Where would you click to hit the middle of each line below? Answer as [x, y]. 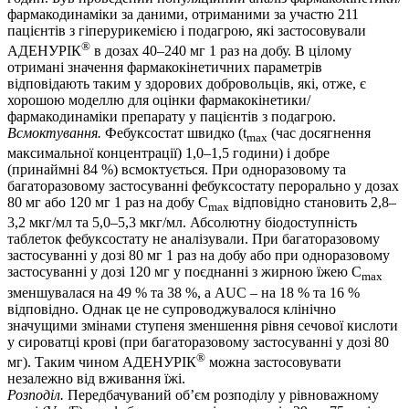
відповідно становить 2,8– [313, 203]
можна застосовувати [273, 362]
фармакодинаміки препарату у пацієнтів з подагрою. [172, 116]
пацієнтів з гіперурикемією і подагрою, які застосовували [187, 30]
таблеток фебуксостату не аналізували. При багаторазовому [194, 239]
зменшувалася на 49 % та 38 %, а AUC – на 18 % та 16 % [184, 292]
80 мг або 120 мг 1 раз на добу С [108, 203]
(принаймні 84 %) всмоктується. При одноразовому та [177, 170]
